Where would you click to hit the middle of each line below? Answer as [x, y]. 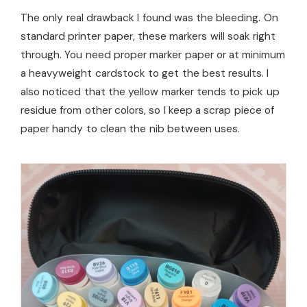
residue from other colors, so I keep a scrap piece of [148, 111]
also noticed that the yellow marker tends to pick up [150, 92]
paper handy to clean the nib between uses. [131, 129]
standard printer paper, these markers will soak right [148, 37]
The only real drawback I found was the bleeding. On [149, 18]
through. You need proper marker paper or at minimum [153, 55]
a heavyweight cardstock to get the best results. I [145, 74]
